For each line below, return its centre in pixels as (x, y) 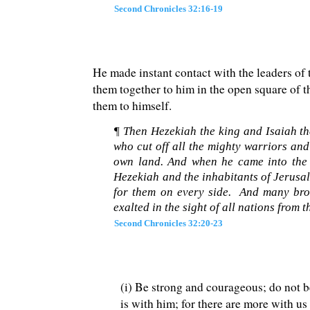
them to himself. (133, 106)
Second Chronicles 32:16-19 (169, 8)
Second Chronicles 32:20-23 (169, 224)
